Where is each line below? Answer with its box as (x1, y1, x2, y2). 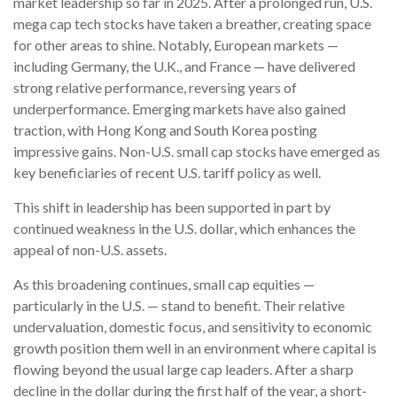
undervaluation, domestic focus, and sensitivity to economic (13, 317, 372, 335)
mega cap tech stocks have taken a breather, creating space (13, 14, 371, 32)
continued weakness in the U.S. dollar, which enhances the (13, 219, 355, 237)
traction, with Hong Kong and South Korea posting (13, 121, 317, 138)
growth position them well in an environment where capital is (13, 339, 377, 356)
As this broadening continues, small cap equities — (13, 275, 315, 292)
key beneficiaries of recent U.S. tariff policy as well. (13, 163, 321, 181)
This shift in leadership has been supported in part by (13, 198, 331, 215)
